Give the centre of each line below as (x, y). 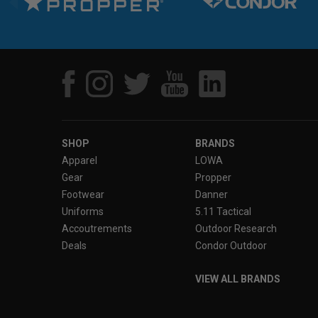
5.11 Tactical (224, 212)
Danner (212, 195)
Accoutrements (97, 229)
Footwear (83, 195)
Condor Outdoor (231, 246)
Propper (214, 178)
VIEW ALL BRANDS (238, 279)
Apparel (79, 161)
